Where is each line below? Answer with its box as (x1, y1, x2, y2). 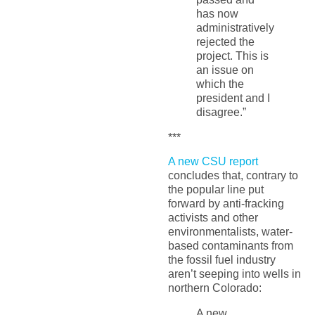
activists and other (167, 212, 258, 224)
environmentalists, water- (167, 226, 292, 238)
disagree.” (195, 105, 246, 118)
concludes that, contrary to (167, 169, 298, 182)
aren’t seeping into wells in (167, 268, 301, 281)
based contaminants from (167, 240, 293, 252)
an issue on (195, 63, 254, 76)
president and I (195, 91, 270, 104)
